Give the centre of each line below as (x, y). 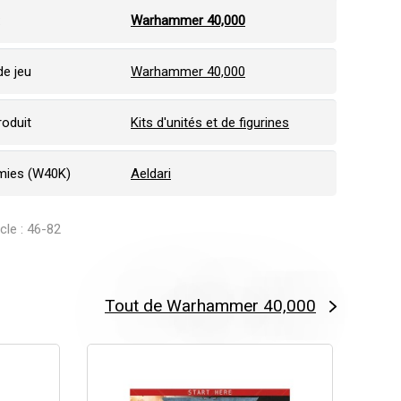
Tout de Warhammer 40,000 (210, 305)
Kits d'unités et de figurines (210, 123)
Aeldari (151, 174)
